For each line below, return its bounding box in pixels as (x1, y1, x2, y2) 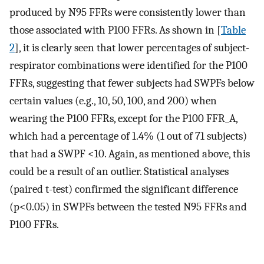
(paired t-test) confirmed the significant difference (9, 182, 238, 196)
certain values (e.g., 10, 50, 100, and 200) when (9, 94, 217, 107)
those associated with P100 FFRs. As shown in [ (9, 23, 221, 37)
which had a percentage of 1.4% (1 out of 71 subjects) (9, 129, 247, 143)
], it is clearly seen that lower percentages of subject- (15, 41, 249, 54)
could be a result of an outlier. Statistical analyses (9, 164, 229, 178)
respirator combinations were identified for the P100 (9, 58, 247, 72)
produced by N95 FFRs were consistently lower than (9, 5, 246, 19)
